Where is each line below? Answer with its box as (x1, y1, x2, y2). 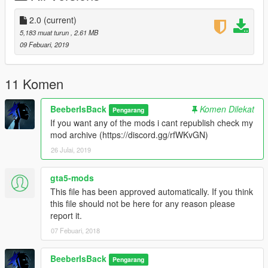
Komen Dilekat (200, 103, 254, 115)
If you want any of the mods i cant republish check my (50, 117, 253, 129)
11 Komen (5, 74, 63, 93)
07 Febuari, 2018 (51, 226, 100, 236)
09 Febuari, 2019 (20, 39, 69, 50)
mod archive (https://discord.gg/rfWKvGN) (50, 129, 208, 141)
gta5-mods (50, 172, 94, 184)
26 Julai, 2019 (51, 145, 91, 155)
